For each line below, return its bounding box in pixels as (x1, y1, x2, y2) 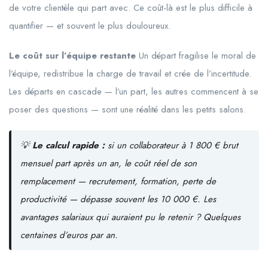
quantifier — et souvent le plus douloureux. (9, 19, 170, 32)
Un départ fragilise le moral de (136, 49, 256, 62)
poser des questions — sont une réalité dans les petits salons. (9, 103, 246, 116)
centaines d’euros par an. (20, 229, 118, 242)
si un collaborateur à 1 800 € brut (104, 139, 238, 152)
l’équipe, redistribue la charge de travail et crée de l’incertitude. (9, 67, 251, 80)
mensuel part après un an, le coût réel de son (20, 157, 197, 170)
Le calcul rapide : (32, 139, 105, 152)
